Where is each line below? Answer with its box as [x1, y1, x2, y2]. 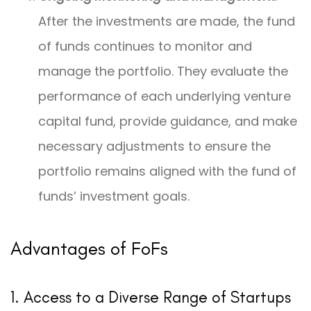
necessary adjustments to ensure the [38, 137, 271, 155]
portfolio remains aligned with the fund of [38, 162, 296, 180]
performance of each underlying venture [38, 87, 291, 106]
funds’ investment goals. [38, 187, 190, 205]
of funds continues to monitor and [38, 37, 252, 56]
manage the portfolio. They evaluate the [38, 62, 288, 81]
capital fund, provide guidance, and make [38, 112, 297, 131]
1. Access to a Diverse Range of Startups [10, 287, 291, 307]
